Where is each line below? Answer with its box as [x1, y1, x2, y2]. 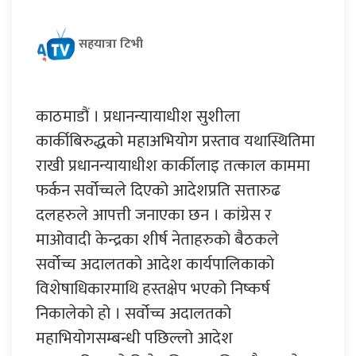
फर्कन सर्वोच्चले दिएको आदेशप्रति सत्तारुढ [36, 176, 281, 204]
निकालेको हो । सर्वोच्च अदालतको [36, 299, 231, 327]
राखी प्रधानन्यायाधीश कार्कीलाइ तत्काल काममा [36, 151, 310, 180]
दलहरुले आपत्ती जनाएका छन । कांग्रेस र [36, 200, 272, 229]
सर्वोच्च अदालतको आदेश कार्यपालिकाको [36, 250, 274, 278]
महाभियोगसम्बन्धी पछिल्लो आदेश [36, 323, 233, 352]
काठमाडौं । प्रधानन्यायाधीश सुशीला [36, 102, 240, 130]
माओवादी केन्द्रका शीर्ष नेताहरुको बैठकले [36, 225, 279, 253]
